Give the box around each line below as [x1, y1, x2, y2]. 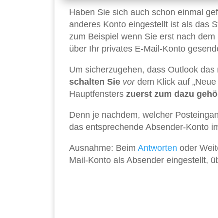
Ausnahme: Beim [69, 143, 138, 153]
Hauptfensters [69, 89, 126, 99]
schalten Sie [69, 77, 120, 87]
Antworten [138, 143, 177, 153]
